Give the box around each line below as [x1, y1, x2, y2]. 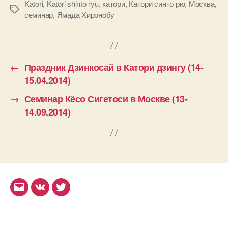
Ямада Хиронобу [56, 9, 115, 20]
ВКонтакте [39, 186, 82, 199]
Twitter [60, 186, 86, 199]
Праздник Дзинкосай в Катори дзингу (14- [24, 60, 204, 74]
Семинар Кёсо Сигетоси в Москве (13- [24, 92, 188, 105]
